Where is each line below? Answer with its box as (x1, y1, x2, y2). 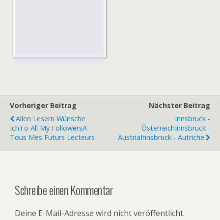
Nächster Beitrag (149, 100, 210, 110)
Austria (118, 132, 140, 142)
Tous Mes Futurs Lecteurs (10, 132, 95, 142)
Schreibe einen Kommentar (15, 180, 113, 198)
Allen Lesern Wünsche (16, 113, 85, 123)
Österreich (141, 123, 175, 133)
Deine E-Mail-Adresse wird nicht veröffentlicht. (15, 208, 185, 219)
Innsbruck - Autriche (140, 132, 204, 142)
